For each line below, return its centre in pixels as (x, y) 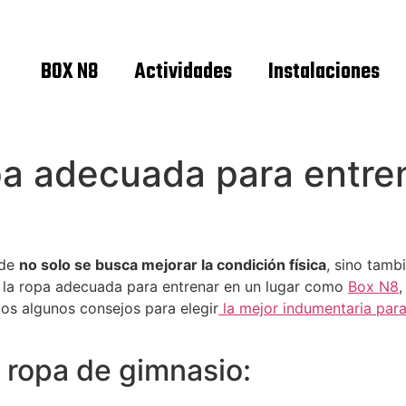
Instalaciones (324, 72)
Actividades (183, 72)
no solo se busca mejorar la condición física (173, 265)
